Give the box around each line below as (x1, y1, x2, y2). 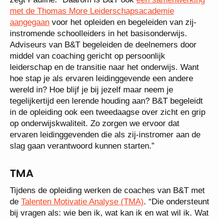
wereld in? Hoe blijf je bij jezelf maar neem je (10, 85, 173, 94)
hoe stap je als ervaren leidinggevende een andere (10, 73, 193, 83)
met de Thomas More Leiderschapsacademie (10, 6, 174, 16)
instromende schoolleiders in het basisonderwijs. (10, 28, 187, 38)
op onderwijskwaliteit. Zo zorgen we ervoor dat (10, 118, 179, 128)
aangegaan (10, 17, 49, 27)
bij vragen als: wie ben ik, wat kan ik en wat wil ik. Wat (10, 208, 209, 218)
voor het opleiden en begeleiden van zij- (49, 17, 197, 27)
